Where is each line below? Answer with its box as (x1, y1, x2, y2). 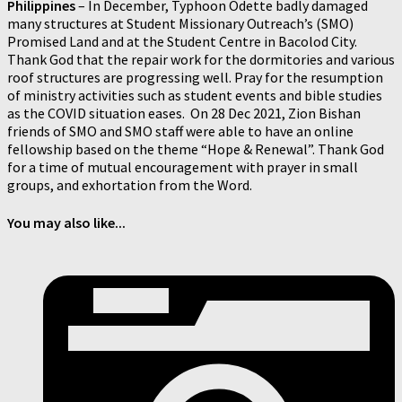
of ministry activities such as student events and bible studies (7, 86, 382, 105)
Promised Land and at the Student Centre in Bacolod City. (7, 32, 357, 51)
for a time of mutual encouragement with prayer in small (7, 158, 358, 177)
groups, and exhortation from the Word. (7, 176, 252, 195)
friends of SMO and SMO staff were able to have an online (7, 122, 354, 141)
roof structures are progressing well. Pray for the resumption (7, 68, 383, 87)
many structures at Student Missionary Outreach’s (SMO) (7, 14, 354, 33)
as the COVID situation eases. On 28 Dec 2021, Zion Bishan (7, 104, 361, 123)
